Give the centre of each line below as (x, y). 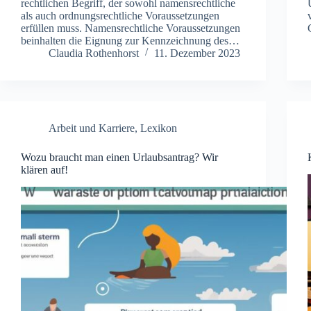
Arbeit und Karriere (92, 128)
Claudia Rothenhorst (94, 53)
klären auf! (44, 169)
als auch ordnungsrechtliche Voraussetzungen (120, 15)
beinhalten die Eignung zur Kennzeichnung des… (130, 40)
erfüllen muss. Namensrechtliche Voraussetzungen (131, 28)
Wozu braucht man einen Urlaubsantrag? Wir (119, 157)
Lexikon (159, 128)
